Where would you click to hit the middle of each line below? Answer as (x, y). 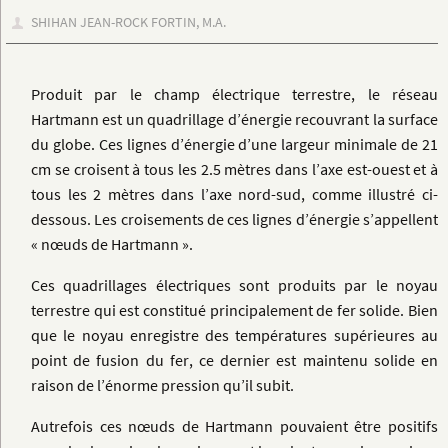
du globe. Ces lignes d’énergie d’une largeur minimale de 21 (234, 144)
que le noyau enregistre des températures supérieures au (234, 335)
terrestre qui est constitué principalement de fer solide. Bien (234, 310)
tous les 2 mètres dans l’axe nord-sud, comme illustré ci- (234, 194)
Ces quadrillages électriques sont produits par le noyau (234, 285)
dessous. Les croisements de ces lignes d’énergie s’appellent (234, 219)
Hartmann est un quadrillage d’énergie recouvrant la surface (234, 119)
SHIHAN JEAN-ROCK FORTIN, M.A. (129, 22)
